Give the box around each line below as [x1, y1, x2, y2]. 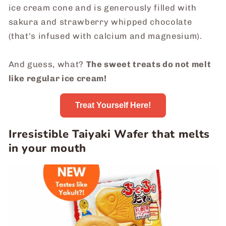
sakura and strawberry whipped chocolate [8, 16, 192, 27]
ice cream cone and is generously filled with [8, 2, 197, 13]
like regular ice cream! [8, 73, 107, 83]
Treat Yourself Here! [75, 101, 151, 110]
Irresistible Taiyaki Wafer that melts [8, 126, 210, 142]
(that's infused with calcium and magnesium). [8, 30, 202, 41]
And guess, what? [8, 59, 86, 69]
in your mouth [8, 140, 87, 156]
